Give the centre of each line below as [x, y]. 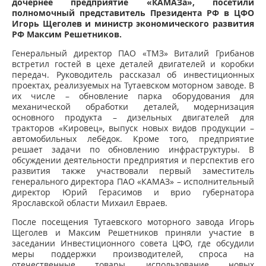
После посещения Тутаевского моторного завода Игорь [133, 222]
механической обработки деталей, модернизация [133, 107]
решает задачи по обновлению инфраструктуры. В [133, 149]
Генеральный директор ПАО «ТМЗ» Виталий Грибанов [133, 53]
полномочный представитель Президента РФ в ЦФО [133, 13]
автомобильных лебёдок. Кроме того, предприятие [133, 139]
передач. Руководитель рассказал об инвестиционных [133, 75]
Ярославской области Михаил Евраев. [90, 203]
